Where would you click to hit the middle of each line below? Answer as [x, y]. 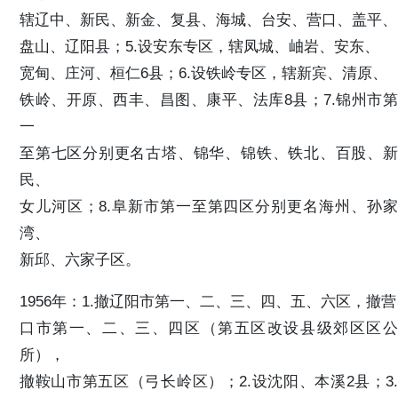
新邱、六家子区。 [80, 260]
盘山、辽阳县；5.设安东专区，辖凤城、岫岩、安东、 [199, 47]
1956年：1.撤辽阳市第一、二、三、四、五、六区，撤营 [208, 302]
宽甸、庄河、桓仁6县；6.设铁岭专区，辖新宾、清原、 [203, 73]
